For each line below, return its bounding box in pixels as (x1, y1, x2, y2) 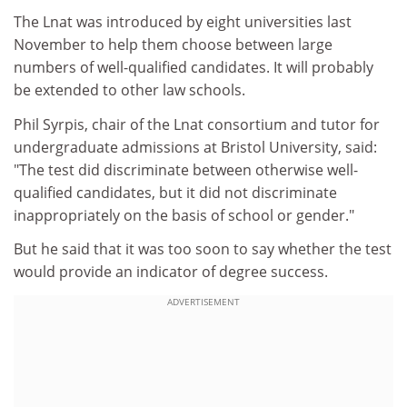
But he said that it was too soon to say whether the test (14, 239, 392, 259)
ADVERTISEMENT (167, 294, 240, 308)
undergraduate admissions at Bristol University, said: (14, 136, 377, 157)
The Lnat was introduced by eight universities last (14, 12, 352, 32)
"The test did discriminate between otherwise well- (14, 159, 358, 180)
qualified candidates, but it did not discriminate (14, 182, 337, 203)
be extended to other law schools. (14, 80, 245, 100)
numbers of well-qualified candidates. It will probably (14, 57, 373, 77)
